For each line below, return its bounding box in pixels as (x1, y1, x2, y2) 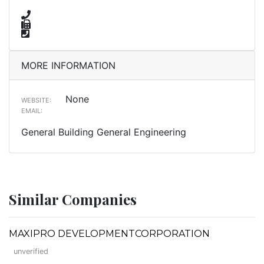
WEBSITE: (21, 95, 51, 104)
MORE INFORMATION (21, 59, 115, 71)
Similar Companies (9, 189, 137, 209)
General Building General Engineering (21, 126, 186, 138)
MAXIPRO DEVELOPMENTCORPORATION (9, 227, 210, 239)
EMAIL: (21, 106, 42, 115)
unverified (14, 246, 48, 256)
